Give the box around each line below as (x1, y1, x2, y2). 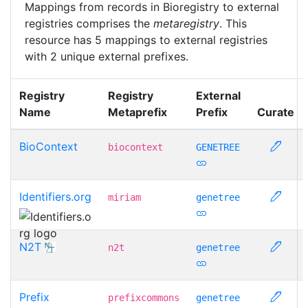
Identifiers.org (19, 189, 91, 203)
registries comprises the (25, 16, 153, 30)
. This (219, 16, 247, 30)
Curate (257, 104, 294, 119)
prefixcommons (108, 291, 179, 303)
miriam (108, 191, 141, 203)
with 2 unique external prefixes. (25, 49, 188, 63)
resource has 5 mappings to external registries (25, 32, 267, 47)
